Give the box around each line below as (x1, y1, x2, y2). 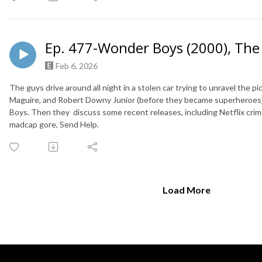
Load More (163, 184, 211, 195)
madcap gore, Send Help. (9, 119, 99, 129)
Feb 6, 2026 (56, 60, 98, 71)
